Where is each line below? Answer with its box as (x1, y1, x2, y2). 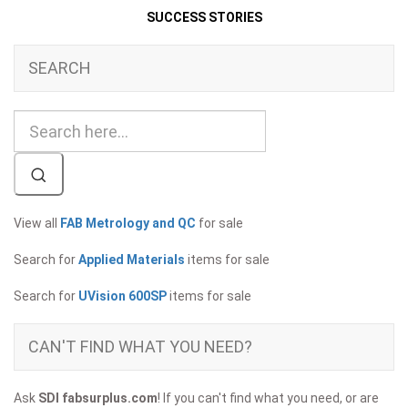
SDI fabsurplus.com (38, 391, 158, 406)
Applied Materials (78, 252, 185, 268)
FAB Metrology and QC (60, 216, 196, 231)
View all (14, 216, 60, 231)
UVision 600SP (78, 289, 167, 304)
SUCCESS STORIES (146, 10, 262, 25)
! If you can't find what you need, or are (158, 391, 379, 406)
